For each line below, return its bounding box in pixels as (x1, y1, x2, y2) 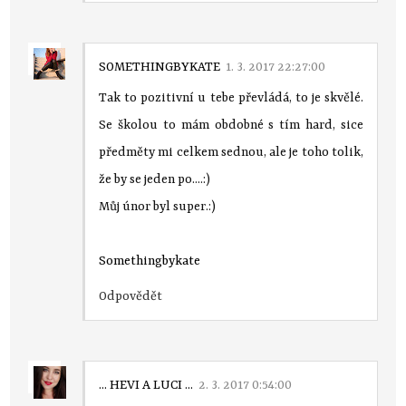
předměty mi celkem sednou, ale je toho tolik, (99, 144, 363, 159)
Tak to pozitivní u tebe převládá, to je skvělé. (99, 90, 363, 105)
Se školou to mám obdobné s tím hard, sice (99, 117, 363, 132)
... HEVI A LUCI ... (99, 377, 194, 392)
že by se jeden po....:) (99, 171, 211, 187)
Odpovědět (99, 288, 163, 304)
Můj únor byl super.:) (99, 198, 217, 214)
